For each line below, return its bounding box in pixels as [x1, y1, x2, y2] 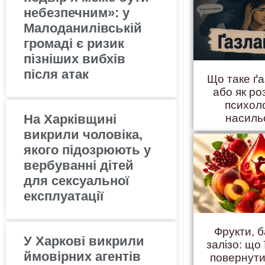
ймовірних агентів [24, 248, 141, 264]
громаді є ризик [24, 35, 124, 51]
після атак [24, 66, 89, 82]
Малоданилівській [24, 20, 142, 35]
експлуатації [24, 188, 104, 203]
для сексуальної [24, 173, 129, 188]
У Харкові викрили [24, 233, 144, 248]
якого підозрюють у [24, 142, 151, 157]
